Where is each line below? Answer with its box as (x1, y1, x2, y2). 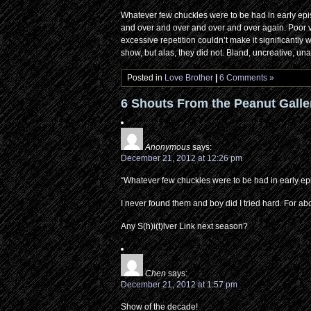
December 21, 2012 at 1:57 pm (121, 280, 238, 289)
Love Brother (165, 73, 214, 83)
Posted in (127, 73, 165, 83)
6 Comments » (219, 73, 275, 83)
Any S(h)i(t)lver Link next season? (121, 221, 249, 231)
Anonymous (145, 142, 191, 152)
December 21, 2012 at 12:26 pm (121, 153, 243, 163)
